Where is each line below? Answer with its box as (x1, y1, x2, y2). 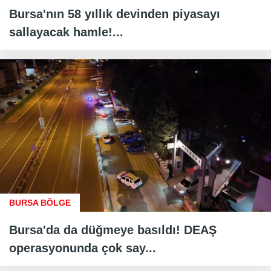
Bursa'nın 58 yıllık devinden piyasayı (9, 7, 220, 21)
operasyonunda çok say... (9, 241, 156, 255)
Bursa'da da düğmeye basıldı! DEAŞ (9, 223, 217, 237)
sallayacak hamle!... (9, 25, 123, 39)
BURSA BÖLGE (9, 197, 71, 207)
